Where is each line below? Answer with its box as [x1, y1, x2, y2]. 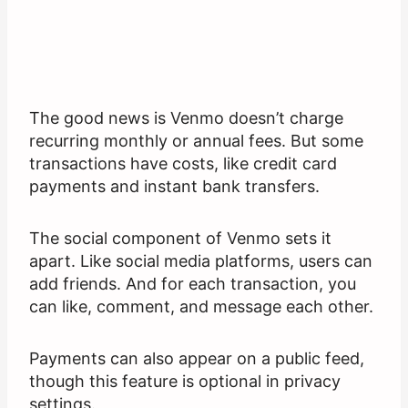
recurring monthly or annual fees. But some [29, 131, 363, 151]
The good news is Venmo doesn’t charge [29, 108, 343, 128]
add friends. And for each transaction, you [29, 274, 356, 294]
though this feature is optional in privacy [29, 372, 341, 392]
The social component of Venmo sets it [29, 229, 331, 249]
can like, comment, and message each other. [29, 297, 373, 317]
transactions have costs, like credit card [29, 154, 337, 174]
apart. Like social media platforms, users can [29, 251, 372, 271]
